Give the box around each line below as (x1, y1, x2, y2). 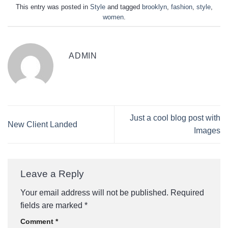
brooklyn (141, 3, 167, 11)
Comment (20, 217, 55, 226)
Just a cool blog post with (130, 113, 220, 123)
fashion (170, 3, 192, 11)
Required (170, 188, 204, 197)
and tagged (105, 3, 142, 11)
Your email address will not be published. (20, 188, 168, 197)
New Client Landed (8, 120, 77, 129)
